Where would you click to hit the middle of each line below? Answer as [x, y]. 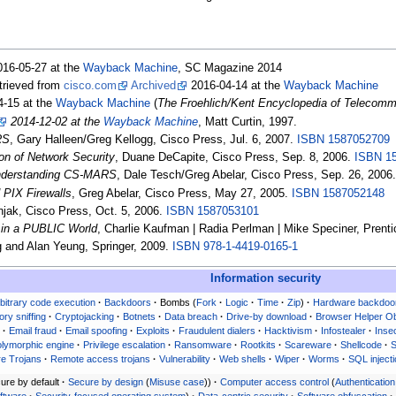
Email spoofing [97, 330]
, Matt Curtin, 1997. [247, 122]
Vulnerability [185, 358]
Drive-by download [267, 316]
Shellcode [362, 344]
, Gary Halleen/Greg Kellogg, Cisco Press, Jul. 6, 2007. [153, 139]
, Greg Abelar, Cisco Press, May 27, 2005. [181, 193]
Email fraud [33, 330]
